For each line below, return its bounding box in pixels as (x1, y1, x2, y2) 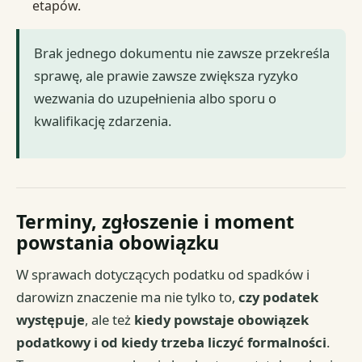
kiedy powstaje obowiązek (134, 310, 309, 330)
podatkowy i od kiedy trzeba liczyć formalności (16, 333, 327, 352)
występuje (16, 310, 86, 330)
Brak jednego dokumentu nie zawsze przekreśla (34, 44, 330, 63)
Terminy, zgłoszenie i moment (16, 208, 295, 234)
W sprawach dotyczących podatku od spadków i (16, 265, 310, 284)
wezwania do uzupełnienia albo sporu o (34, 89, 277, 108)
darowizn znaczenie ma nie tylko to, (16, 288, 239, 307)
